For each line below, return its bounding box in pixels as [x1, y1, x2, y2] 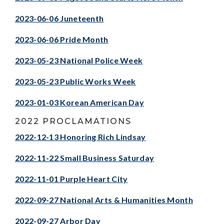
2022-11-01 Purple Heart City [15, 173, 128, 183]
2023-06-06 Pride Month [15, 34, 108, 44]
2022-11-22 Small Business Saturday [15, 152, 154, 162]
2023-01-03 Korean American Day [15, 97, 144, 107]
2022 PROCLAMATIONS [15, 116, 131, 126]
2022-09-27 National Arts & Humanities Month [15, 194, 193, 204]
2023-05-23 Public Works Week [15, 76, 136, 86]
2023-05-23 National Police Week [15, 55, 143, 65]
